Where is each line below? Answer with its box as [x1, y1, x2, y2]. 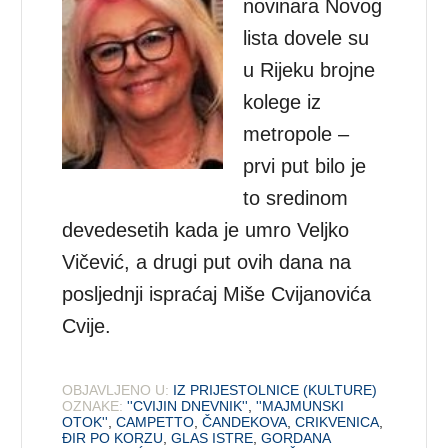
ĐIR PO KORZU [62, 429, 164, 446]
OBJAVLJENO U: [62, 381, 170, 398]
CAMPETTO [116, 413, 195, 430]
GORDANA [261, 429, 331, 446]
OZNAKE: [62, 397, 124, 414]
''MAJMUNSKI [256, 397, 345, 414]
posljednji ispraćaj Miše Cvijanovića [62, 282, 372, 305]
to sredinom [243, 186, 349, 209]
